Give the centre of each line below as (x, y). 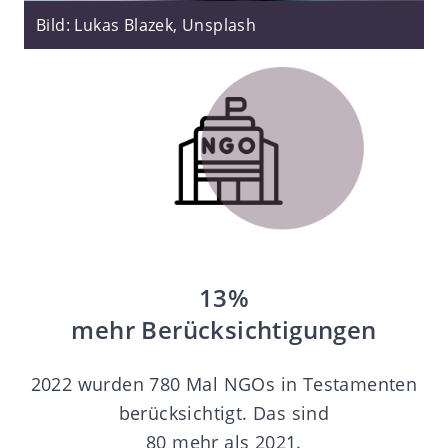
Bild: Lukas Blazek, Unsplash (146, 24)
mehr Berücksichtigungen (224, 330)
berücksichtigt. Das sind (224, 413)
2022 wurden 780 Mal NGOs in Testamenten (224, 384)
